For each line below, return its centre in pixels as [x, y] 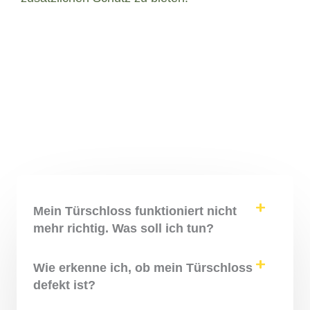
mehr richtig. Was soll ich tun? [124, 228]
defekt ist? [64, 285]
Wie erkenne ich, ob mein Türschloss [143, 267]
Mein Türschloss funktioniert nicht [135, 211]
